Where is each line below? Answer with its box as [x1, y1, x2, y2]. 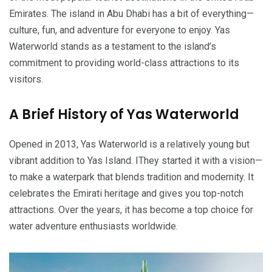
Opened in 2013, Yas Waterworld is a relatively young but [9, 138, 250, 150]
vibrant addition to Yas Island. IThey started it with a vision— [9, 154, 262, 166]
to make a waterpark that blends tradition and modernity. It [9, 171, 254, 183]
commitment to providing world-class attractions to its [9, 56, 239, 69]
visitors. [9, 73, 43, 85]
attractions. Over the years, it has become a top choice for [9, 203, 253, 216]
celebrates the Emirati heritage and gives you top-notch [9, 187, 243, 199]
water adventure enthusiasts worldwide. [9, 220, 178, 232]
